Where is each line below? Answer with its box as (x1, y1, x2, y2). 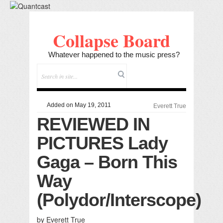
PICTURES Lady (37, 132, 168, 153)
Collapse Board (53, 27, 170, 53)
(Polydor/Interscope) (37, 189, 201, 210)
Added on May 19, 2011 (45, 101, 111, 109)
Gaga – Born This (37, 151, 177, 172)
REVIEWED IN (37, 113, 150, 134)
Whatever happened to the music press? (48, 50, 180, 59)
